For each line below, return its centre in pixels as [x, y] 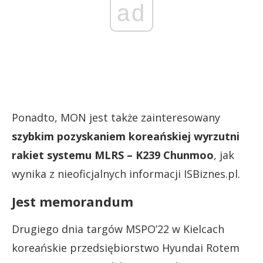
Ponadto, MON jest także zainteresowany [116, 117]
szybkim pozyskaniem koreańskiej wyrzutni [126, 136]
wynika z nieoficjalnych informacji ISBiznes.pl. [126, 174]
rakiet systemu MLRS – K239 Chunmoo [113, 155]
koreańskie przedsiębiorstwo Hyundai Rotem [126, 248]
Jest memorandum [73, 201]
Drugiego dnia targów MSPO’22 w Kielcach [118, 229]
